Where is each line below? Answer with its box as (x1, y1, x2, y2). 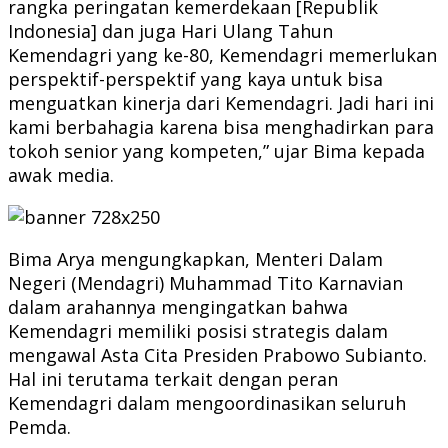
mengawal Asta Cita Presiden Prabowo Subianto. (8, 342, 427, 367)
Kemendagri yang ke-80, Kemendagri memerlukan (8, 42, 437, 67)
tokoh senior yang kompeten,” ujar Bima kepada (8, 138, 425, 163)
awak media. (8, 162, 114, 187)
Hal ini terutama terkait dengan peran (8, 366, 338, 391)
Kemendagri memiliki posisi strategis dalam (8, 318, 388, 343)
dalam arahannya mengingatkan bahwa (8, 294, 348, 319)
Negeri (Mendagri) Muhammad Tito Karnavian (8, 270, 403, 295)
